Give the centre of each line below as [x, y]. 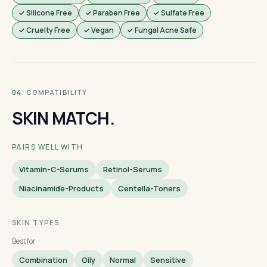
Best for [24, 241]
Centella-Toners [149, 188]
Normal [123, 260]
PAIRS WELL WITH [48, 147]
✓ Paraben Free [113, 13]
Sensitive [168, 260]
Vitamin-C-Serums [54, 169]
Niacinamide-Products [61, 188]
